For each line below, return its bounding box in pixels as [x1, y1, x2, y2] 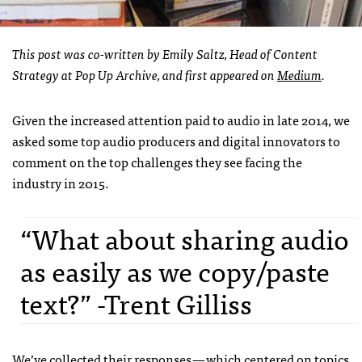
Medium [277, 64, 322, 86]
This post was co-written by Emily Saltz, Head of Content [12, 43, 318, 65]
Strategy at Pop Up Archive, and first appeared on [12, 64, 277, 86]
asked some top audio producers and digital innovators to [12, 130, 340, 152]
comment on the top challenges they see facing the [12, 151, 302, 173]
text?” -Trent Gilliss [20, 280, 252, 326]
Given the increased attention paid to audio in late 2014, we [12, 109, 350, 131]
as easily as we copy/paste [20, 248, 330, 293]
